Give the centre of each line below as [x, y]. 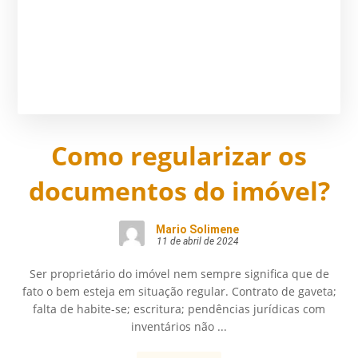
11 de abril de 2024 [197, 242]
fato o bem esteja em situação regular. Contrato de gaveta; [179, 292]
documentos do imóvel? [179, 191]
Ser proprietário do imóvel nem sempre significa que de [179, 274]
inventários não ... [179, 327]
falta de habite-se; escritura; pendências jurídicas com [179, 309]
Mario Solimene [197, 230]
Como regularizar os [179, 156]
